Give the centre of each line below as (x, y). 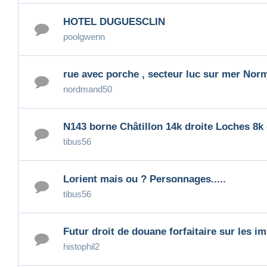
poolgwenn (84, 37)
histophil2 (81, 247)
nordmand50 (88, 89)
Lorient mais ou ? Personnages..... (145, 179)
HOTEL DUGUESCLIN (114, 22)
